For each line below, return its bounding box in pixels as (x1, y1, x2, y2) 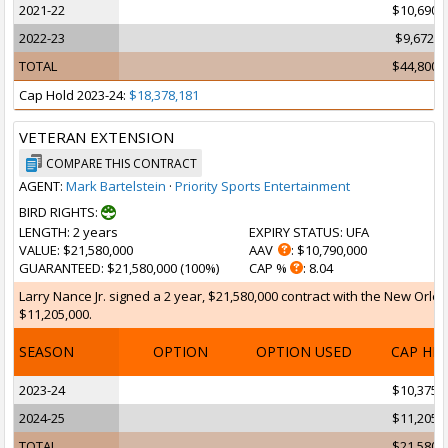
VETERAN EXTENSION (19, 127, 174, 147)
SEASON (19, 342, 74, 361)
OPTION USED (255, 342, 352, 361)
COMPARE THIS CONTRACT (46, 155, 197, 172)
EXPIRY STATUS (249, 223, 340, 241)
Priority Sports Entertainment (175, 177, 350, 195)
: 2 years (67, 223, 118, 241)
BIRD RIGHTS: (19, 203, 101, 221)
